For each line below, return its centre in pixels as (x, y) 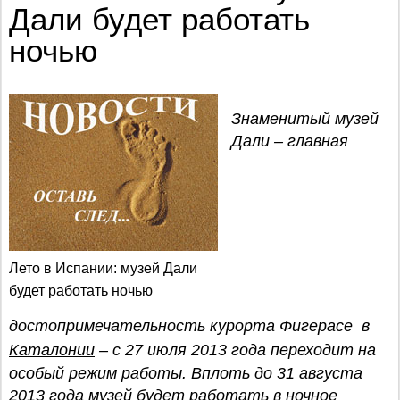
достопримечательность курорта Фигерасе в (189, 326)
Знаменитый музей (305, 119)
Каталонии (52, 350)
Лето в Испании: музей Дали (103, 268)
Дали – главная (290, 141)
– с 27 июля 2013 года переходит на (235, 350)
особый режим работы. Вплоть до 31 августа (186, 373)
